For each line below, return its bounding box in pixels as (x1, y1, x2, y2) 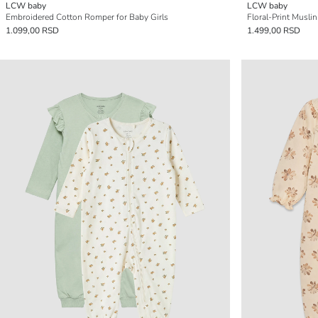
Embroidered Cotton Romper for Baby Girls (6, 11, 168, 23)
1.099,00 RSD (6, 25, 59, 36)
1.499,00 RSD (247, 25, 300, 36)
